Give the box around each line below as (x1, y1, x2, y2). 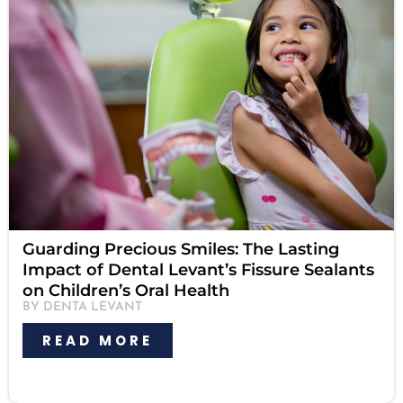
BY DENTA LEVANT (22, 300, 142, 314)
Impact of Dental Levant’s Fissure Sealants (22, 259, 374, 280)
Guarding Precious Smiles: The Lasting (22, 238, 339, 259)
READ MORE (42, 330, 153, 350)
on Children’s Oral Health (22, 280, 229, 300)
